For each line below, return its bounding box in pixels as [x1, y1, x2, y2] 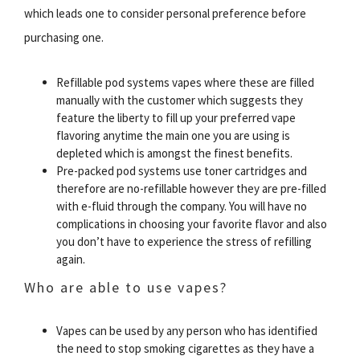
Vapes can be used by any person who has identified [56, 323, 317, 338]
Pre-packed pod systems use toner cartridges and [56, 163, 307, 178]
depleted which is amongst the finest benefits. [56, 145, 292, 161]
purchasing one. [24, 30, 104, 45]
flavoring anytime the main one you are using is [56, 128, 290, 143]
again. [56, 252, 85, 267]
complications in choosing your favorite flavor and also [56, 216, 327, 231]
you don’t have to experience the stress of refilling [56, 234, 312, 249]
